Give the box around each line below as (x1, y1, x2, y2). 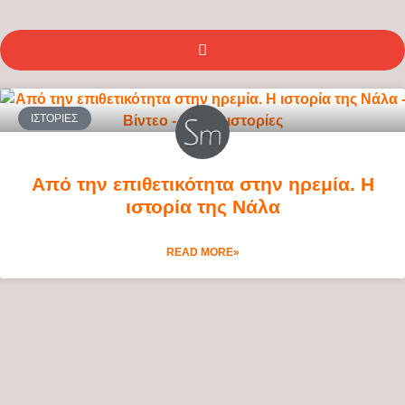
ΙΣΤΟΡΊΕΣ (31, 111, 79, 125)
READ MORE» (165, 245, 240, 259)
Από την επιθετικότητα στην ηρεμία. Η (31, 173, 374, 194)
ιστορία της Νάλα (125, 195, 280, 217)
